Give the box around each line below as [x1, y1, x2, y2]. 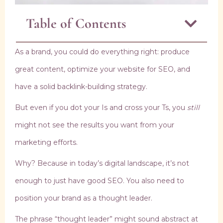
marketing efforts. [15, 138, 78, 147]
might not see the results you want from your [15, 120, 174, 130]
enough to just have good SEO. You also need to [15, 176, 184, 186]
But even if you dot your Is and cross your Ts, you [15, 103, 187, 112]
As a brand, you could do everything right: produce [15, 47, 190, 57]
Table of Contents [26, 15, 126, 32]
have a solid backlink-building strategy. [15, 82, 147, 92]
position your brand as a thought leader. [15, 194, 152, 203]
